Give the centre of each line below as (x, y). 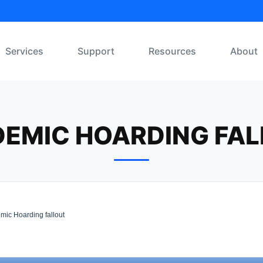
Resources (172, 51)
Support (96, 51)
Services (24, 51)
